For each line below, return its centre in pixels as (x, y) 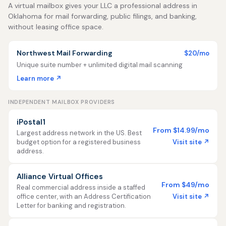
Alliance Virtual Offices (60, 177)
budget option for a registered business (79, 142)
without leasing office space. (56, 27)
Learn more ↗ (39, 78)
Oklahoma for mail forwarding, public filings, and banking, (102, 16)
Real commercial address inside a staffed (81, 187)
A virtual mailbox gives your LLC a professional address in (103, 6)
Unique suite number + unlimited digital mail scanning (100, 65)
